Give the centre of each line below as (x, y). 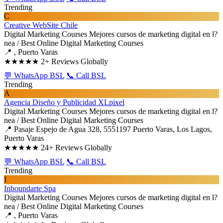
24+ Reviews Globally (76, 148)
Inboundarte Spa (30, 188)
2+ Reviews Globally (74, 61)
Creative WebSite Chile (41, 25)
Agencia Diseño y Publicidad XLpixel (64, 102)
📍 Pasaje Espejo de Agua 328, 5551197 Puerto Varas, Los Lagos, (108, 129)
